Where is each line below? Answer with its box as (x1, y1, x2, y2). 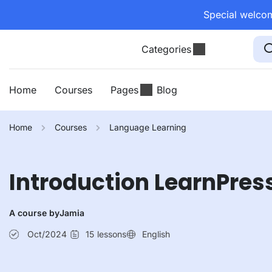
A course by (9, 208, 59, 218)
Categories (141, 43, 192, 55)
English (142, 229, 170, 239)
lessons (97, 229, 126, 239)
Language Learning (109, 122, 186, 132)
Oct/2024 (27, 229, 67, 239)
